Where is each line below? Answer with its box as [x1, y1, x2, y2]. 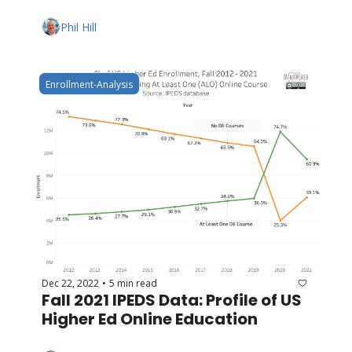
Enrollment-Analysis [46, 78, 133, 92]
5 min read [109, 276, 157, 290]
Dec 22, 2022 [42, 276, 99, 290]
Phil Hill [60, 19, 97, 35]
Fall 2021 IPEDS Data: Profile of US [42, 289, 302, 312]
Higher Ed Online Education [42, 308, 258, 331]
